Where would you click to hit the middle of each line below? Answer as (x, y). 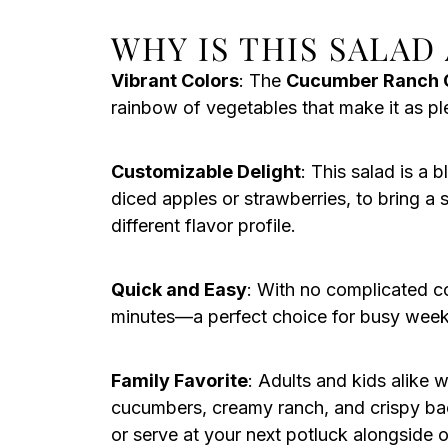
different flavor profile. (203, 225)
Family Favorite (179, 380)
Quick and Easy (179, 289)
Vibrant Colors (175, 80)
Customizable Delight (206, 171)
